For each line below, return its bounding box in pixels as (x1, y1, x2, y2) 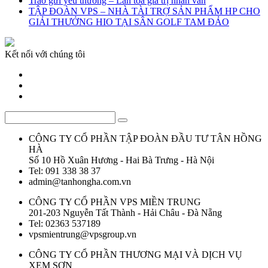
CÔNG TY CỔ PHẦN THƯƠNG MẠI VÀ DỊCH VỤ (29, 249, 242, 260)
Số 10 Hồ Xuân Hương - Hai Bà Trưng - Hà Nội (29, 155, 214, 166)
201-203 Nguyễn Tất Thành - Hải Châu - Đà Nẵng (29, 208, 222, 218)
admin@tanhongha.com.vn (29, 176, 131, 187)
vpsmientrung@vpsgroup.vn (29, 229, 136, 240)
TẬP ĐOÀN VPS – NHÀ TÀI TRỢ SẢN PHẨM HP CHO (29, 6, 260, 17)
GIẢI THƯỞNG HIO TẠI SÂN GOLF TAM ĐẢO (29, 17, 229, 28)
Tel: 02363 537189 (29, 218, 100, 229)
